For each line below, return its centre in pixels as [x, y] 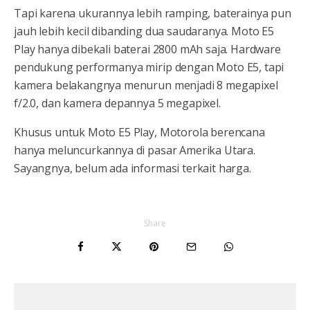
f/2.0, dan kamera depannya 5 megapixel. [117, 103]
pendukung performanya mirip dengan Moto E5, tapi [149, 67]
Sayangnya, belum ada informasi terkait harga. [133, 168]
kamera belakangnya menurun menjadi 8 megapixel [146, 85]
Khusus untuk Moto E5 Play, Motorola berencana [139, 133]
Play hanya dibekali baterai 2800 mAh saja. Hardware [147, 49]
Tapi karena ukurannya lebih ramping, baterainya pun [153, 13]
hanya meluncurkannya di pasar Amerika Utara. [135, 151]
